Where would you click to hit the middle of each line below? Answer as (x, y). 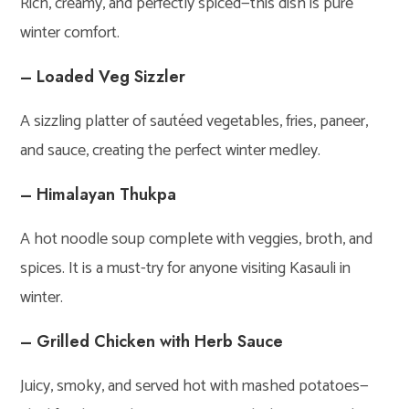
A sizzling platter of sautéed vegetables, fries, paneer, (194, 121)
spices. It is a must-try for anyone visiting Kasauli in (186, 268)
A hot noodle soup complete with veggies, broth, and (197, 239)
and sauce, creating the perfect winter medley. (171, 150)
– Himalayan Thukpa (99, 194)
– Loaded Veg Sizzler (103, 76)
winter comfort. (70, 32)
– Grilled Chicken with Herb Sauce (152, 341)
